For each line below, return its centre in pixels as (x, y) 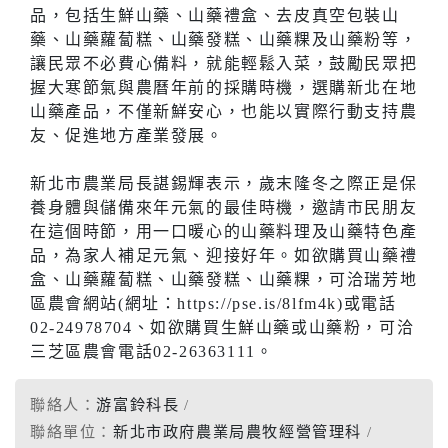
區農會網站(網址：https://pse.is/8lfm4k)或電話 (213, 303)
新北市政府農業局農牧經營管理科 (238, 431)
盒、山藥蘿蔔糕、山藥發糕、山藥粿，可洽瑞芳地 (224, 279)
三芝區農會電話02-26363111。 (152, 351)
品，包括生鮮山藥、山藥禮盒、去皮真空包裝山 (215, 15)
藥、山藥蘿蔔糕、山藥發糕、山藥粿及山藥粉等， (224, 39)
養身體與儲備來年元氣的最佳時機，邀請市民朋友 (224, 207)
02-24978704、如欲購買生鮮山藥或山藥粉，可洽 (222, 327)
